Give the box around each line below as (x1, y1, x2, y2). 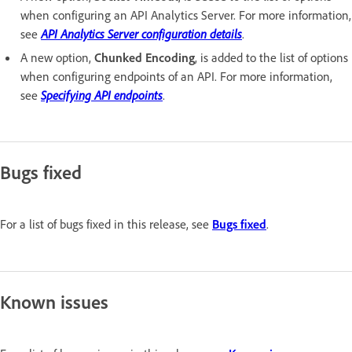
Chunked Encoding (94, 49, 195, 65)
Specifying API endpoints (41, 86, 163, 103)
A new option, (20, 49, 94, 65)
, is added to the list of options (195, 49, 348, 65)
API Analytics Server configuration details (41, 25, 242, 42)
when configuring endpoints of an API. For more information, (20, 68, 332, 84)
